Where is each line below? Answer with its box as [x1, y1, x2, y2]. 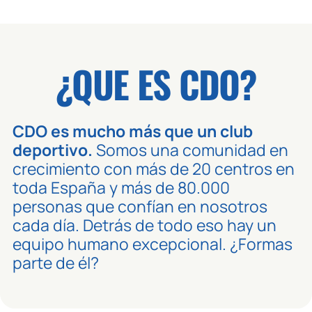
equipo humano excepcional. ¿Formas [13, 233, 293, 255]
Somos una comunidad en [93, 139, 289, 161]
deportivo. [13, 139, 93, 161]
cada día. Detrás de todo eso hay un [13, 214, 277, 236]
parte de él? [13, 251, 100, 274]
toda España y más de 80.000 [13, 176, 231, 198]
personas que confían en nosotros [13, 195, 268, 217]
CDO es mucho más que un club [13, 120, 253, 142]
